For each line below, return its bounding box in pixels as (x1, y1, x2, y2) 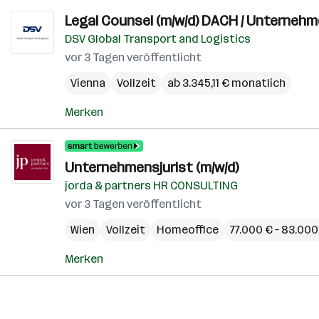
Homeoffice (157, 223, 219, 236)
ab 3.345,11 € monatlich (167, 76, 286, 90)
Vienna (70, 76, 105, 90)
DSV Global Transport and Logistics (65, 32, 251, 46)
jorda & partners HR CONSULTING (65, 179, 238, 192)
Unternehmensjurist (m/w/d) (65, 159, 239, 176)
